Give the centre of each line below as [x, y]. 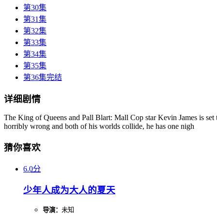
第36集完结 [43, 77]
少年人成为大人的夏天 [69, 190]
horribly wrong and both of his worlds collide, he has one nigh [99, 126]
